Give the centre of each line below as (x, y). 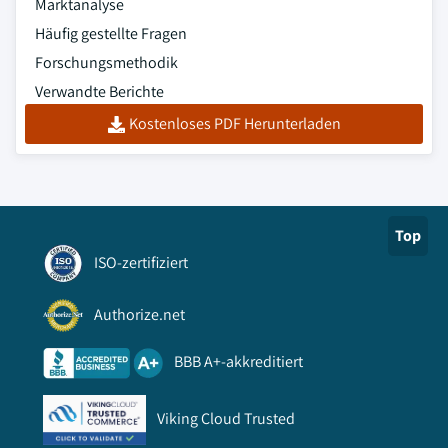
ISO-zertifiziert (141, 262)
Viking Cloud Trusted (226, 418)
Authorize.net (139, 314)
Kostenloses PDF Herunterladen (234, 124)
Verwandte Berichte (99, 92)
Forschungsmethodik (106, 63)
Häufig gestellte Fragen (111, 34)
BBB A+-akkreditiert (238, 362)
